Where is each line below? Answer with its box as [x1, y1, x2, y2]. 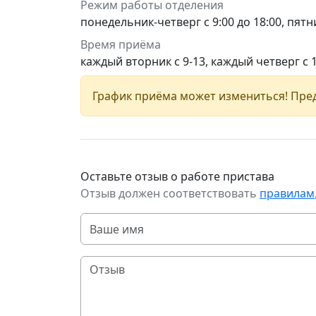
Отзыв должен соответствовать [80, 186, 260, 201]
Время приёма [80, 37, 161, 52]
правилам [260, 186, 315, 201]
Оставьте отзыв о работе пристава [80, 169, 274, 184]
